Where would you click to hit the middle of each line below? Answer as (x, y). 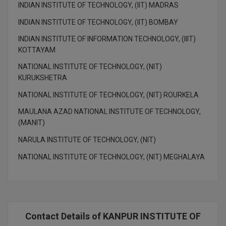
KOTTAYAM (37, 50)
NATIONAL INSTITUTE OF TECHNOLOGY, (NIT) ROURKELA (108, 95)
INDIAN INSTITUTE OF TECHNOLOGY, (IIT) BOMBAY (98, 22)
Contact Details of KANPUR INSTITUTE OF (113, 216)
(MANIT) (32, 122)
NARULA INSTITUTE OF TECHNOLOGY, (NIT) (87, 139)
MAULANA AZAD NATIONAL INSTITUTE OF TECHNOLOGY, (109, 111)
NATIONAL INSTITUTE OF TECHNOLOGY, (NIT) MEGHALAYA (111, 157)
